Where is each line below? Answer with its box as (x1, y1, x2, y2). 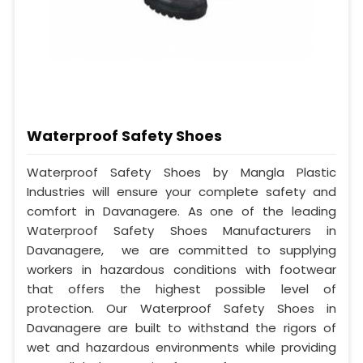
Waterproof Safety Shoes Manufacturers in (27, 221, 336, 239)
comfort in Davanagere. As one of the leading (27, 202, 336, 220)
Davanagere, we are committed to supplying (27, 241, 336, 258)
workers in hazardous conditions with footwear (27, 260, 336, 278)
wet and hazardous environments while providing (27, 338, 336, 356)
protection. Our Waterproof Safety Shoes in (27, 299, 336, 317)
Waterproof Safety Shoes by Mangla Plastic (27, 163, 336, 181)
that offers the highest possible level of (27, 280, 336, 297)
